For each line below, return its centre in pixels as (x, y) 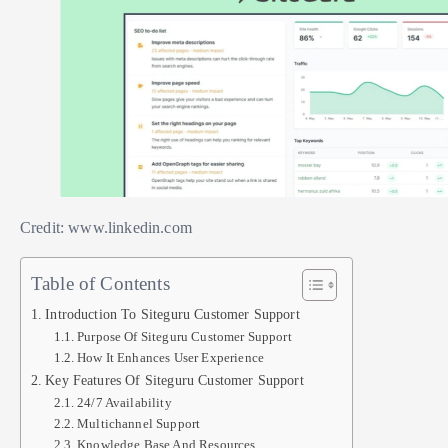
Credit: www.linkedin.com (106, 227)
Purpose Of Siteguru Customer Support (184, 336)
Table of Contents (100, 283)
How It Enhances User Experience (171, 357)
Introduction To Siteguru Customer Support (172, 313)
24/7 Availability (124, 402)
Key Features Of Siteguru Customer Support (174, 379)
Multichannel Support (139, 423)
